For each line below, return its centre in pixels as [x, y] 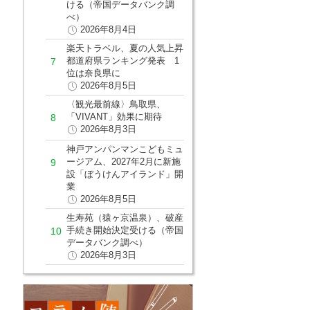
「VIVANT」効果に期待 [114, 116]
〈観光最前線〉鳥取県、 [116, 104]
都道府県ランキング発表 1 [122, 60]
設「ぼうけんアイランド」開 [125, 174]
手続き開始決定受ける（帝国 [125, 230]
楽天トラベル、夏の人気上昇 [125, 48]
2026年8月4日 [108, 29]
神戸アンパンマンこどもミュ [125, 149]
